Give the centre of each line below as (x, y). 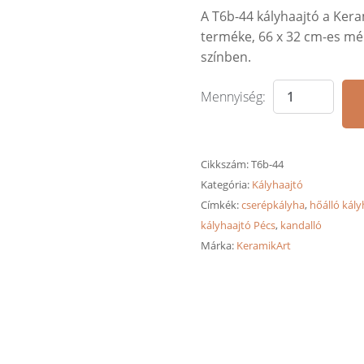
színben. (225, 57)
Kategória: (226, 184)
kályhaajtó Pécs (238, 225)
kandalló (301, 225)
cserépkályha (273, 204)
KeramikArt (263, 245)
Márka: (218, 245)
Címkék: (221, 204)
